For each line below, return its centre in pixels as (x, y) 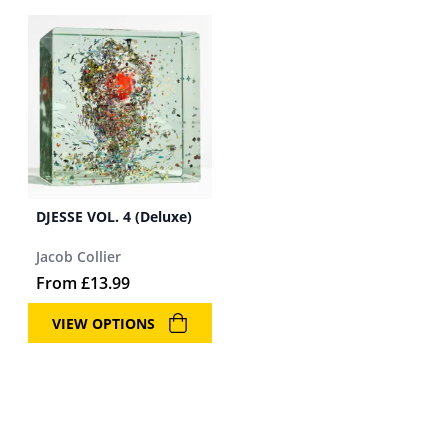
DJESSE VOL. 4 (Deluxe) (114, 216)
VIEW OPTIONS (103, 323)
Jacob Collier (78, 256)
